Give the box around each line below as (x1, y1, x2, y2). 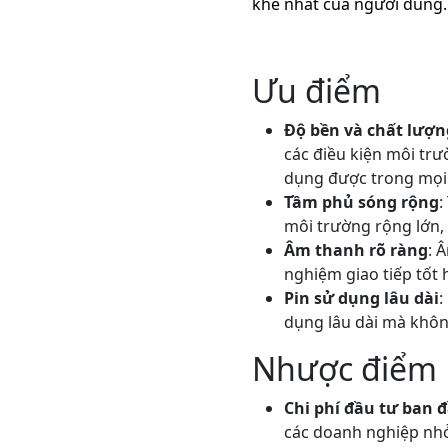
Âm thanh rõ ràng (283, 239, 428, 261)
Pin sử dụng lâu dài (283, 287, 439, 309)
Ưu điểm (251, 69, 381, 112)
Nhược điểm (251, 347, 437, 390)
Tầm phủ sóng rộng (283, 191, 439, 213)
